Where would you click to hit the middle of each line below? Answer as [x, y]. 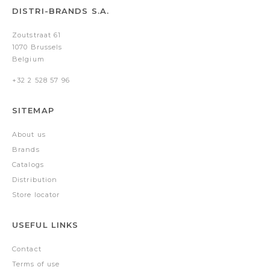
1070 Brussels [37, 47]
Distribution [35, 179]
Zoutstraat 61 [37, 35]
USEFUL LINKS [46, 224]
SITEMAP [33, 110]
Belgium [28, 59]
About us [29, 134]
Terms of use [36, 264]
